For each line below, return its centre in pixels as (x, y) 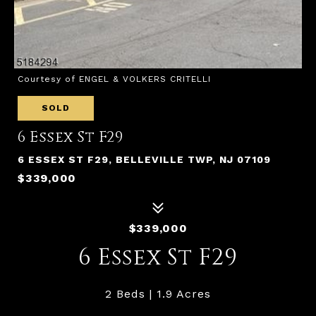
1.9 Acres (184, 294)
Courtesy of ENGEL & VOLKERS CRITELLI (114, 79)
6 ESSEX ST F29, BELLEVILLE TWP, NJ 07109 (144, 159)
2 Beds (125, 294)
